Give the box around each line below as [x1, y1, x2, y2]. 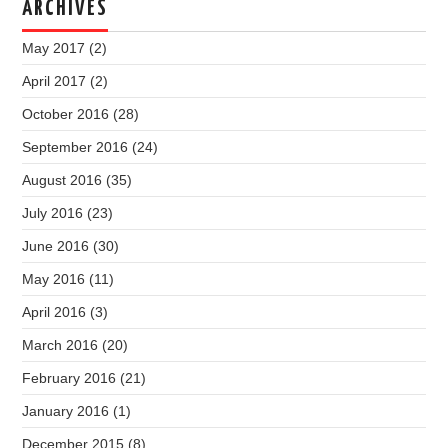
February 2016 [22, 370, 117, 387]
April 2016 [22, 304, 87, 321]
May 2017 [22, 40, 86, 57]
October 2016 [22, 106, 110, 123]
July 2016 [22, 205, 84, 222]
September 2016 [22, 139, 129, 156]
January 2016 [22, 403, 110, 420]
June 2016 [22, 238, 90, 255]
